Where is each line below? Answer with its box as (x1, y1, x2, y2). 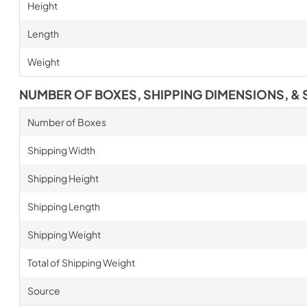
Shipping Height (27, 171, 99, 184)
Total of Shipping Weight (27, 256, 135, 269)
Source (27, 284, 60, 297)
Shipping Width (27, 143, 95, 156)
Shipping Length (27, 199, 100, 212)
